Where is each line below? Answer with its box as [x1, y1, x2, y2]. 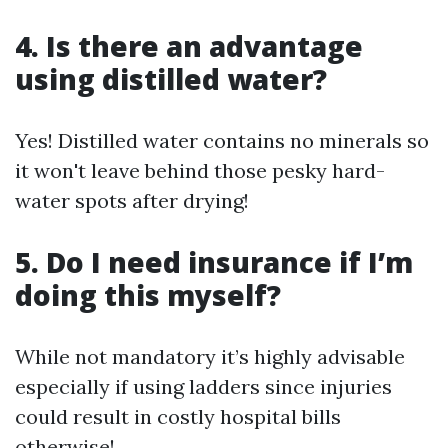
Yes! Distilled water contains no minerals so [15, 128, 429, 153]
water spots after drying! [15, 188, 249, 213]
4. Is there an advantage [15, 27, 363, 65]
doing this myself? [15, 276, 281, 314]
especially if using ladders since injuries [15, 374, 392, 399]
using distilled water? [15, 60, 327, 98]
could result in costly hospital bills [15, 404, 341, 429]
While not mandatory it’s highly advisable [15, 344, 405, 369]
